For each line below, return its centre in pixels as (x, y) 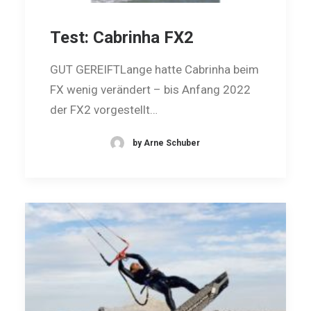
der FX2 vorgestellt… (104, 109)
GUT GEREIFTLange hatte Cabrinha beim (154, 69)
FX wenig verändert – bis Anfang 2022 (150, 89)
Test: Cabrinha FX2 (122, 37)
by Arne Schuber (166, 143)
